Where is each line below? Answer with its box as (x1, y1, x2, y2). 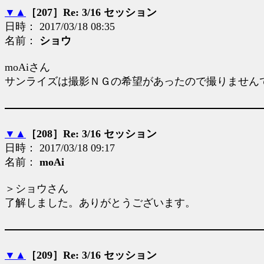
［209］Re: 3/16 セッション (26, 249, 157, 261)
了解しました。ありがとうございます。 (5, 197, 196, 209)
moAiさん (5, 61, 50, 73)
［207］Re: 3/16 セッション (26, 6, 157, 18)
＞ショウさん (5, 183, 68, 194)
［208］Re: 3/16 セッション (26, 128, 157, 140)
